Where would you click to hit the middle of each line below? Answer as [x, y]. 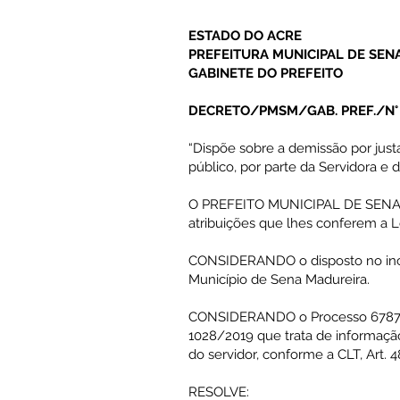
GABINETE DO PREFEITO [266, 73]
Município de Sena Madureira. [279, 279]
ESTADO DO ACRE [245, 36]
